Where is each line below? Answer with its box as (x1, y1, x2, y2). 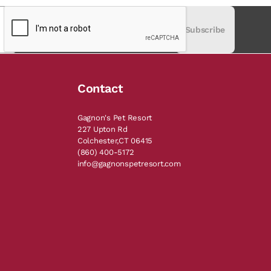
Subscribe (184, 25, 225, 34)
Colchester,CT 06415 (77, 136, 153, 145)
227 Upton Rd (77, 125, 128, 134)
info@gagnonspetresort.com (77, 159, 181, 168)
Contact (77, 81, 123, 96)
